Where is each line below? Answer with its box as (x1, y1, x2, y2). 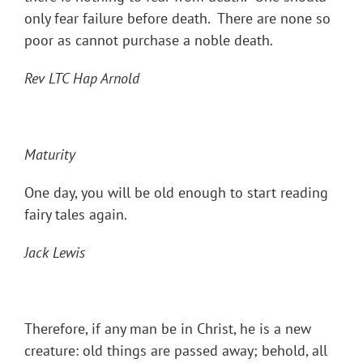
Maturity (24, 145, 75, 164)
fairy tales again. (24, 205, 127, 224)
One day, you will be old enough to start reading (24, 183, 328, 203)
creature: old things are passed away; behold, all (24, 341, 327, 361)
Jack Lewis (24, 243, 85, 263)
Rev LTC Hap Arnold (24, 69, 139, 88)
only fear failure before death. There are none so (24, 9, 331, 28)
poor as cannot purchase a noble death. (24, 31, 273, 50)
